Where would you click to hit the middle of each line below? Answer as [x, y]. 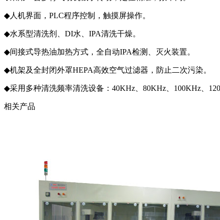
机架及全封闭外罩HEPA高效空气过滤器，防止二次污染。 [110, 70]
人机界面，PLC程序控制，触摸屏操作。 [80, 15]
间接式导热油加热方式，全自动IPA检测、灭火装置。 [102, 52]
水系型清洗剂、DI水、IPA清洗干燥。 [75, 33]
